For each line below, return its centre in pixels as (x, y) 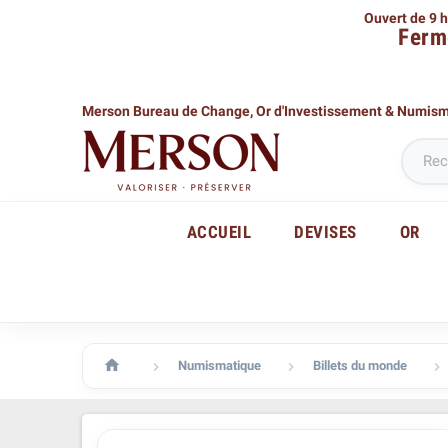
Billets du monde (360, 365)
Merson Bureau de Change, (168, 111)
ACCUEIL (219, 232)
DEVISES (325, 232)
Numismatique (220, 365)
